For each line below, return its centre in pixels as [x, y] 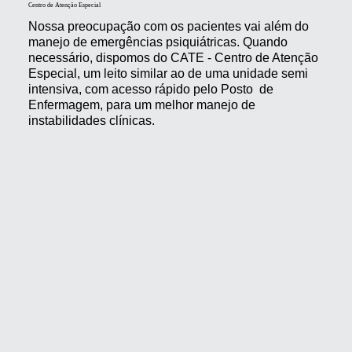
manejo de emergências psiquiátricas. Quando [158, 42]
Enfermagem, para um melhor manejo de [141, 105]
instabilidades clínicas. [91, 121]
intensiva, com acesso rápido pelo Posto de [150, 90]
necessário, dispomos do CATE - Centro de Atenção [173, 58]
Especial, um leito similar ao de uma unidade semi [168, 74]
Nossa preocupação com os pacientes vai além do [168, 27]
